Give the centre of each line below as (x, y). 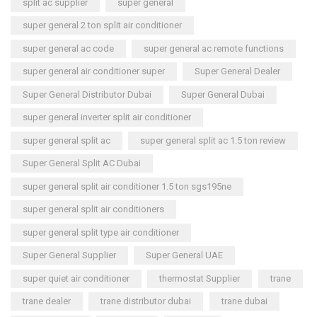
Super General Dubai (223, 94)
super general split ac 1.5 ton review (213, 140)
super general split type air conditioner (101, 232)
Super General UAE (185, 255)
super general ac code (68, 48)
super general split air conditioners (93, 209)
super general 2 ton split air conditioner (102, 25)
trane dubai (244, 301)
